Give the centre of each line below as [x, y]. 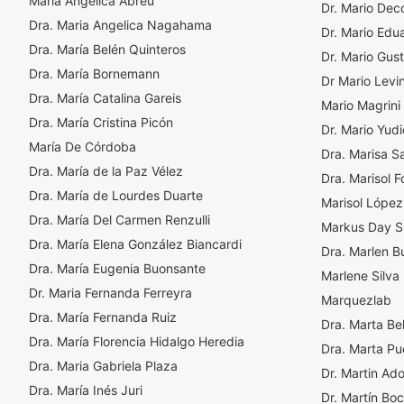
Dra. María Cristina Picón [101, 122]
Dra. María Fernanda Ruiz [103, 317]
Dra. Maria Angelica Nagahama [120, 25]
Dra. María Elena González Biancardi [135, 244]
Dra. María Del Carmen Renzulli [119, 220]
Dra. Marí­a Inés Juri [86, 390]
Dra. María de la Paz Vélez [106, 171]
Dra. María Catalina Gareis [105, 98]
